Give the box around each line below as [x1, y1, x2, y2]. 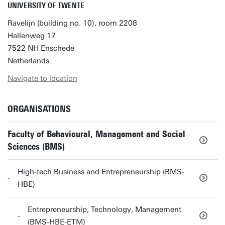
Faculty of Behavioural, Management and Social [8, 129, 185, 140]
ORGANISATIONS [8, 103, 71, 115]
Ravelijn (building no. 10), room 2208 [8, 19, 137, 28]
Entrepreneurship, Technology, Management [28, 205, 181, 214]
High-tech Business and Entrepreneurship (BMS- [18, 167, 184, 176]
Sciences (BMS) [8, 141, 65, 152]
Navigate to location [8, 74, 77, 83]
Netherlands [8, 56, 49, 65]
